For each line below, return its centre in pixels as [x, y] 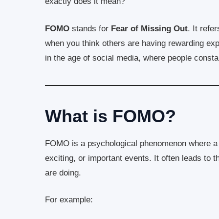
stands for [90, 28]
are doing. [63, 173]
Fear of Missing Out [149, 28]
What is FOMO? [110, 116]
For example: [69, 200]
